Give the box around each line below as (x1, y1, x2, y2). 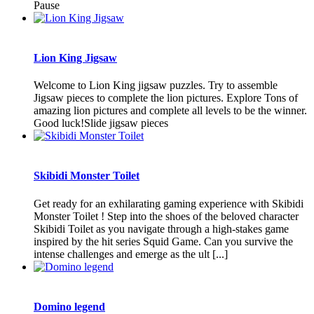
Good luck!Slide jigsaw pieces (34, 117, 168, 130)
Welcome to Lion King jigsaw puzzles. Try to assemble (34, 79, 278, 92)
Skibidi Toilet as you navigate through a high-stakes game (34, 222, 289, 235)
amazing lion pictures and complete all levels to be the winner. (34, 104, 307, 117)
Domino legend (34, 300, 105, 313)
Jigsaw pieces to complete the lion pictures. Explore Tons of (34, 92, 298, 104)
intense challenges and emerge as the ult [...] (34, 247, 228, 260)
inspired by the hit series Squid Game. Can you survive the (34, 235, 293, 247)
